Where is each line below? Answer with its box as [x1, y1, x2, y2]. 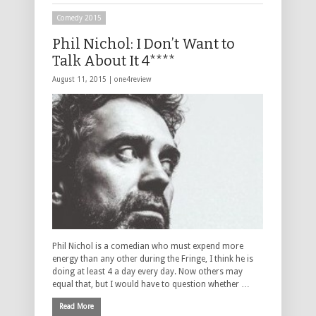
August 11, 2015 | [52, 75, 114, 84]
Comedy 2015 [56, 14, 102, 23]
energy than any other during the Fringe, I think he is [52, 253, 253, 264]
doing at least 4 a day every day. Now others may [52, 266, 243, 276]
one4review [114, 75, 151, 84]
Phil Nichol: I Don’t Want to [52, 35, 235, 53]
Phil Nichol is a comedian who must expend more [52, 241, 243, 251]
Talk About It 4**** [52, 52, 175, 70]
